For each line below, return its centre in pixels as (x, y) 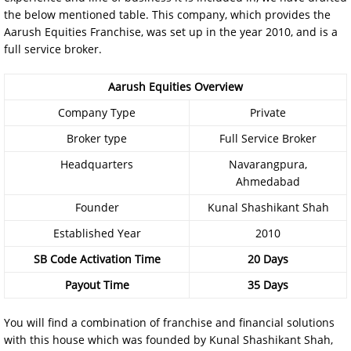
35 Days (268, 285)
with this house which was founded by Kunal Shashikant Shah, (168, 340)
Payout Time (97, 285)
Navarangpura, (268, 164)
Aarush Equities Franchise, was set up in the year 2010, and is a (171, 32)
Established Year (97, 233)
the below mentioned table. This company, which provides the (167, 14)
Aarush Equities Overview (175, 87)
